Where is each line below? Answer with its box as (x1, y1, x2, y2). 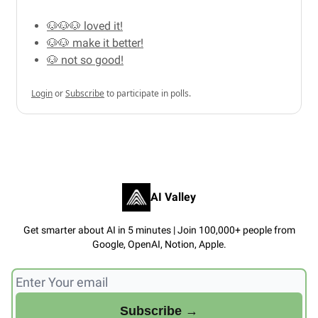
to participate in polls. (104, 87, 191, 99)
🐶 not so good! (47, 53, 124, 67)
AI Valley (150, 190, 196, 204)
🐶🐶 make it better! (47, 35, 143, 50)
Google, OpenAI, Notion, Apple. (92, 238, 226, 250)
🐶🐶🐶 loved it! (47, 18, 123, 33)
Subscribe (65, 87, 104, 99)
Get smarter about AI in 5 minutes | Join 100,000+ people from (23, 224, 295, 236)
